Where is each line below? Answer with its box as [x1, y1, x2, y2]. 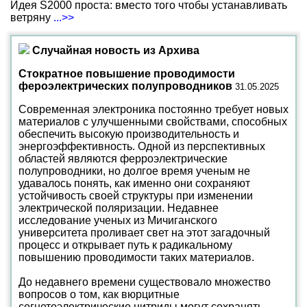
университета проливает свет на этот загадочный [19, 227, 270, 238]
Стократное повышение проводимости [19, 68, 235, 79]
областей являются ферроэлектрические [19, 153, 228, 164]
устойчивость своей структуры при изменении [19, 190, 253, 201]
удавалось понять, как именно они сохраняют [19, 177, 250, 189]
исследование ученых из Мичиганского [19, 214, 217, 226]
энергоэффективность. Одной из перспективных [19, 140, 265, 152]
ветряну [10, 12, 53, 23]
